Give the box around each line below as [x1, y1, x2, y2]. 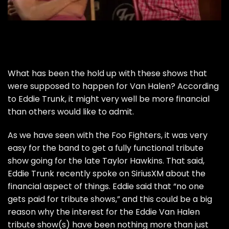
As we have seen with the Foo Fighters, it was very [8, 129, 208, 141]
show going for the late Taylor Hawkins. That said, [8, 154, 204, 167]
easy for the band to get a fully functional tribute [8, 142, 203, 154]
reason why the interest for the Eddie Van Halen [8, 205, 200, 218]
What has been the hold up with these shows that [8, 67, 207, 79]
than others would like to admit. [8, 105, 134, 118]
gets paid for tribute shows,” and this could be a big [8, 193, 212, 205]
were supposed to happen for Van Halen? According [8, 80, 219, 92]
